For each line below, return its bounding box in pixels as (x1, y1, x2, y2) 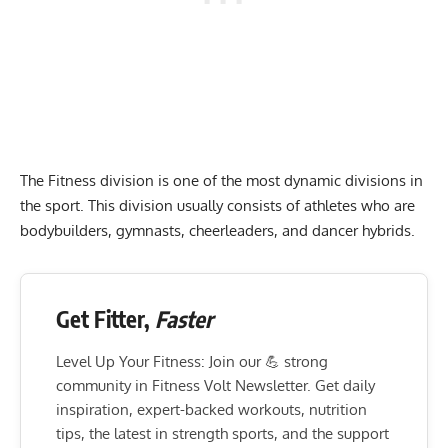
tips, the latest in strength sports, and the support (56, 424, 389, 443)
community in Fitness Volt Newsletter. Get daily (56, 376, 375, 395)
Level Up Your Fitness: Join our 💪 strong (56, 352, 328, 371)
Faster (155, 305, 213, 333)
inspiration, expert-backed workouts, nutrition (56, 400, 367, 419)
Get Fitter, (56, 305, 155, 333)
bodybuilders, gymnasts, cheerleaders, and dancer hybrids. (20, 221, 419, 240)
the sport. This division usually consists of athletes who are (20, 196, 415, 215)
